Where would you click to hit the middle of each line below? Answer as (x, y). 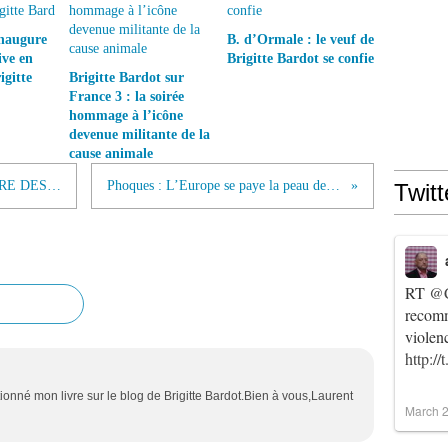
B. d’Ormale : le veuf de (300, 39)
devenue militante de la (139, 134)
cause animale (111, 153)
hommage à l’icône (126, 115)
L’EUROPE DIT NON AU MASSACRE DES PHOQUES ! (54, 185)
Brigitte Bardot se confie (300, 58)
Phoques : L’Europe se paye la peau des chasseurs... (333, 185)
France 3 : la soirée (126, 96)
